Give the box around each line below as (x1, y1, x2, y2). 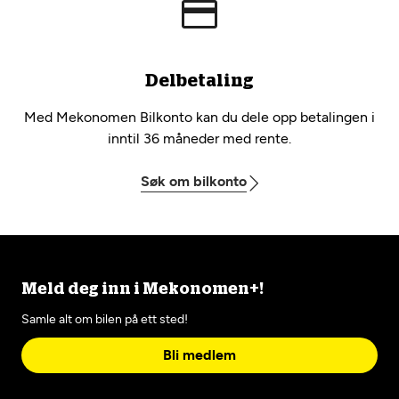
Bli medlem (163, 346, 236, 363)
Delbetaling (145, 72, 254, 90)
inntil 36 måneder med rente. (108, 130, 291, 147)
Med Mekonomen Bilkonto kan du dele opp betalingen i (24, 109, 375, 126)
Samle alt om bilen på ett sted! (21, 312, 188, 327)
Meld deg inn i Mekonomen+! (21, 281, 264, 297)
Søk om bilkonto (140, 173, 247, 190)
